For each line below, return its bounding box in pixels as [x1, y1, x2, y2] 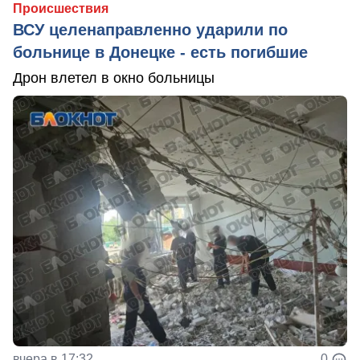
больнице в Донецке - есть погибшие [13, 43, 308, 61]
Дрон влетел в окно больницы [13, 69, 215, 86]
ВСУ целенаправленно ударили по [13, 20, 288, 39]
